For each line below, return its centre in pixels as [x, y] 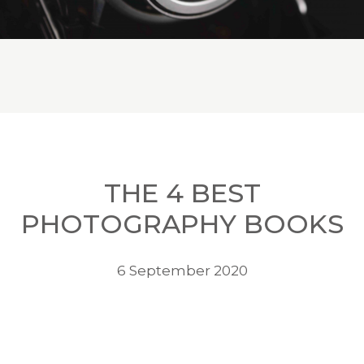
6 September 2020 [182, 271]
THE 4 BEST [182, 193]
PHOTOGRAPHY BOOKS [182, 224]
